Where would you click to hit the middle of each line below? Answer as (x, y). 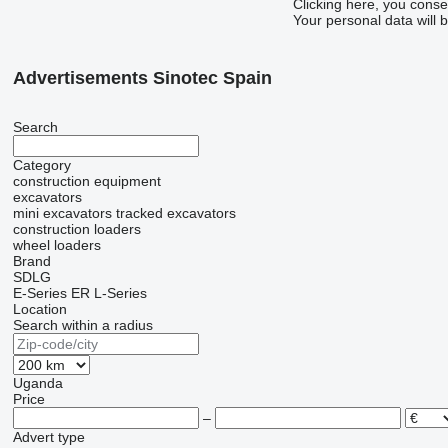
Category (41, 165)
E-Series (39, 293)
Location (39, 309)
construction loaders (76, 229)
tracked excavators (175, 213)
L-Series (120, 293)
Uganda (37, 383)
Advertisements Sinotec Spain (142, 78)
